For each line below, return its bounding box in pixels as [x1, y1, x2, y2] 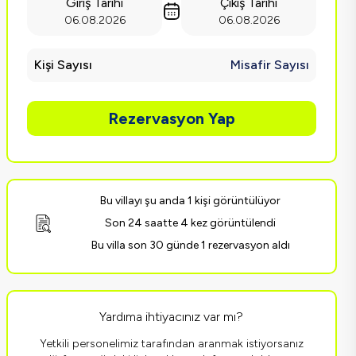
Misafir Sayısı [230, 57, 309, 72]
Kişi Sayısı [34, 57, 92, 72]
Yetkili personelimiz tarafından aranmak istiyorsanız [39, 337, 304, 350]
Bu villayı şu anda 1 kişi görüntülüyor [100, 194, 281, 207]
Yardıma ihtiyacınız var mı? [99, 309, 244, 324]
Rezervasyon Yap [107, 109, 235, 128]
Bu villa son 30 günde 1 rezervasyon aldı [91, 238, 290, 252]
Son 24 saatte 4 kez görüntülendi [105, 216, 277, 230]
